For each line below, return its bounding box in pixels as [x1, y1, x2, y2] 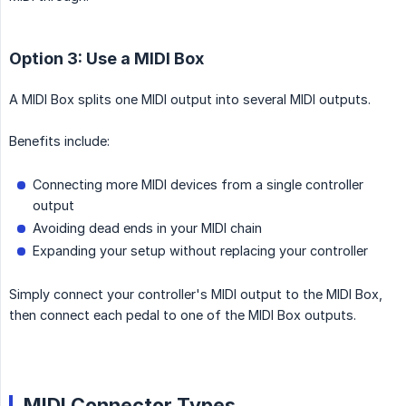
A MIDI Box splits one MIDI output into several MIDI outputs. [9, 92, 371, 108]
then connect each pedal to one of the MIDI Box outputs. [9, 307, 356, 324]
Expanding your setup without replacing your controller [33, 243, 368, 259]
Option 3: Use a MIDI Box [9, 49, 204, 69]
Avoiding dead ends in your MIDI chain [33, 220, 262, 237]
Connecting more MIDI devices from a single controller [33, 177, 363, 193]
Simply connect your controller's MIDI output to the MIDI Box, [9, 286, 382, 303]
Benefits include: [9, 133, 110, 150]
